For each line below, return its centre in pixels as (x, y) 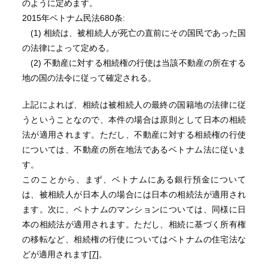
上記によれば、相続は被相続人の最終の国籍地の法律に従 (134, 105)
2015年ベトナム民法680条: (73, 18)
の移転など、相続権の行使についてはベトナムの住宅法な (134, 239)
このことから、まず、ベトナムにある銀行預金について (134, 179)
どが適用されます (55, 254)
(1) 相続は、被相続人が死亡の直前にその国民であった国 (134, 33)
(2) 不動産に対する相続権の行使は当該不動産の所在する (134, 63)
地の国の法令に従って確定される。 (89, 78)
